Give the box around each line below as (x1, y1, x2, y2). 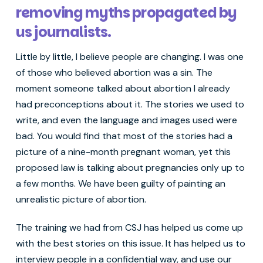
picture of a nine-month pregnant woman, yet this (15, 146, 231, 159)
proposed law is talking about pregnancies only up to (15, 161, 245, 174)
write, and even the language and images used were (15, 114, 237, 127)
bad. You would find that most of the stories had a (15, 130, 232, 143)
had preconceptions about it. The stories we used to (15, 98, 244, 111)
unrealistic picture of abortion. (15, 193, 149, 206)
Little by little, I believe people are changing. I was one (15, 50, 244, 63)
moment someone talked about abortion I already (15, 82, 230, 95)
